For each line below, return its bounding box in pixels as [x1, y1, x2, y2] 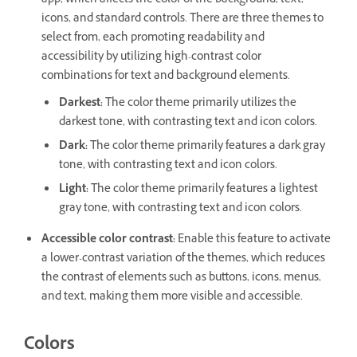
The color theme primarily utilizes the [103, 95, 296, 114]
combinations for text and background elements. [41, 68, 290, 87]
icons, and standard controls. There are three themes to [41, 10, 324, 29]
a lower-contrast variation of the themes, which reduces [41, 250, 325, 269]
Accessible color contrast [41, 231, 173, 250]
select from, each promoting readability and [41, 29, 265, 49]
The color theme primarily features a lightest [91, 181, 318, 200]
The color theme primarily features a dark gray [88, 138, 325, 157]
